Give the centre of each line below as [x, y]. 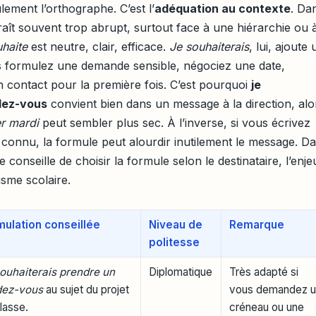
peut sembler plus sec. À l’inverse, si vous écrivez [175, 123]
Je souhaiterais [209, 47]
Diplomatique [181, 272]
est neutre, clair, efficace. [98, 47]
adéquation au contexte [223, 9]
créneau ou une [267, 307]
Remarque [257, 224]
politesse [175, 242]
